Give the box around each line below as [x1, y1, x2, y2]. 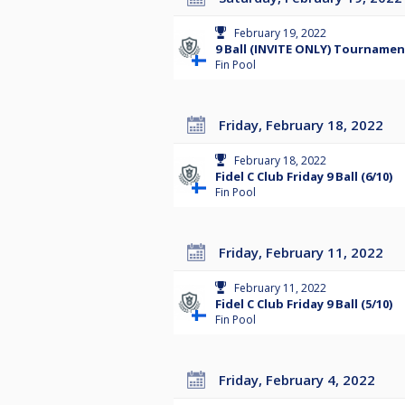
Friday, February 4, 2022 [226, 371, 375, 390]
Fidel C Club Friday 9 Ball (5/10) [215, 296, 392, 313]
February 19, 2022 [234, 25, 326, 42]
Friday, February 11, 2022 [226, 243, 383, 262]
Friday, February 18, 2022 [226, 116, 383, 135]
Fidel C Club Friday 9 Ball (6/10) [215, 168, 392, 185]
